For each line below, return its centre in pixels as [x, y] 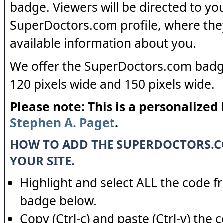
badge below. [58, 200]
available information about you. [103, 43]
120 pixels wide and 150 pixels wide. [112, 84]
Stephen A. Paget [62, 123]
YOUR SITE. [42, 161]
